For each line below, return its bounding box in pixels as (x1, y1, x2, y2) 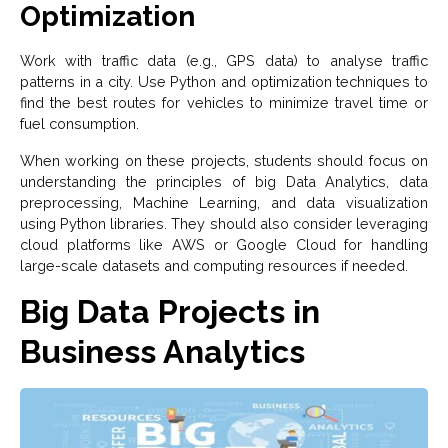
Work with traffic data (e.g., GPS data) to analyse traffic (20, 51, 428, 69)
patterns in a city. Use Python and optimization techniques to (20, 72, 428, 90)
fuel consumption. (20, 114, 139, 132)
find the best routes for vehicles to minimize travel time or (20, 93, 428, 111)
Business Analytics (20, 332, 305, 370)
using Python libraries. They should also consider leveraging (20, 214, 428, 232)
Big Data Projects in (20, 292, 320, 330)
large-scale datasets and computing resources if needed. (20, 256, 408, 274)
